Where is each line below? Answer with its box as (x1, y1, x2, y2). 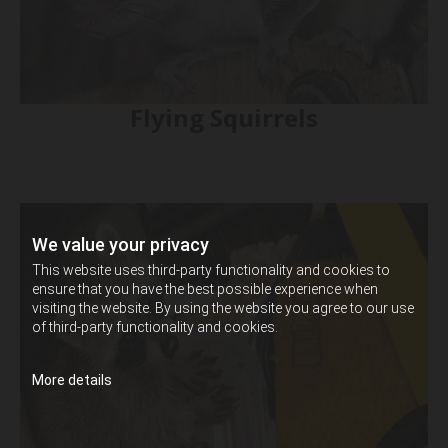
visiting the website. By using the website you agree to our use (32, 299, 414, 316)
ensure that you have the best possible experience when (32, 280, 378, 297)
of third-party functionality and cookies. (32, 318, 278, 335)
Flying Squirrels (130, 100, 318, 134)
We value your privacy (32, 233, 209, 255)
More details (32, 371, 112, 388)
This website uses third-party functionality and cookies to (32, 261, 390, 278)
